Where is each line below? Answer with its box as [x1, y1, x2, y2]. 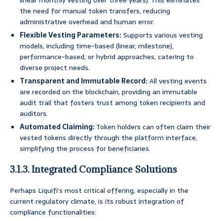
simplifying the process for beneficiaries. [20, 143, 150, 154]
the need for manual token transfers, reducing [20, 5, 170, 17]
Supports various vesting [121, 30, 203, 41]
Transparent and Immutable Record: [20, 75, 147, 87]
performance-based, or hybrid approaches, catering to [20, 51, 194, 63]
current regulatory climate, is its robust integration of [10, 196, 184, 207]
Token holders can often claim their [95, 121, 211, 133]
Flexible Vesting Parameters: [20, 30, 121, 41]
